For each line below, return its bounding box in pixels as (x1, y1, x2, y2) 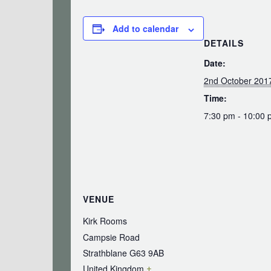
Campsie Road (83, 231, 140, 244)
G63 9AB (129, 247, 164, 260)
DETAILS (204, 37, 244, 50)
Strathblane (83, 247, 127, 260)
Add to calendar (113, 22, 178, 35)
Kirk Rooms (83, 215, 127, 227)
